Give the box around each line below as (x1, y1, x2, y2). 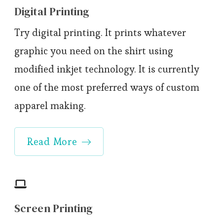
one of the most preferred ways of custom (14, 80, 199, 94)
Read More (27, 135, 77, 148)
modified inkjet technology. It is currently (14, 62, 199, 75)
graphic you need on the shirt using (14, 44, 173, 57)
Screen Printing (14, 200, 93, 216)
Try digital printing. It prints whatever (14, 26, 186, 39)
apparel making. (14, 99, 86, 112)
